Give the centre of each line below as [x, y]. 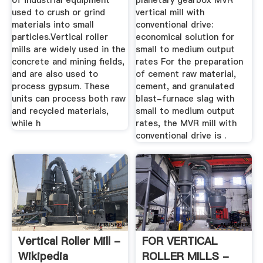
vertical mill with [170, 13]
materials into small [53, 25]
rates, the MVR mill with [186, 124]
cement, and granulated [185, 87]
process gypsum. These [60, 87]
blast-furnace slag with [185, 99]
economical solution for [185, 37]
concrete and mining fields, [68, 62]
